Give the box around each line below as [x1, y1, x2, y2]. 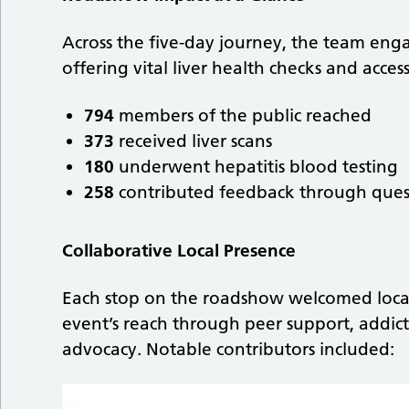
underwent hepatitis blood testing [114, 156, 404, 178]
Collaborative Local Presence [62, 240, 297, 262]
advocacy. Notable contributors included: [62, 339, 400, 361]
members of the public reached [114, 105, 377, 127]
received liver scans [114, 131, 278, 152]
